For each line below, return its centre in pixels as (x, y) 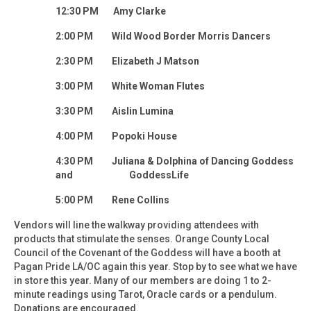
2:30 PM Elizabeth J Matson (127, 61)
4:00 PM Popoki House (116, 136)
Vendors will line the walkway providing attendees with (136, 225)
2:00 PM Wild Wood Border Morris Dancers (163, 36)
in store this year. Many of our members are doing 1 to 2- (143, 280)
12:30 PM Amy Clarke (111, 11)
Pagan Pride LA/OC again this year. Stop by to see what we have (155, 266)
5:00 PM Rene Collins (112, 200)
